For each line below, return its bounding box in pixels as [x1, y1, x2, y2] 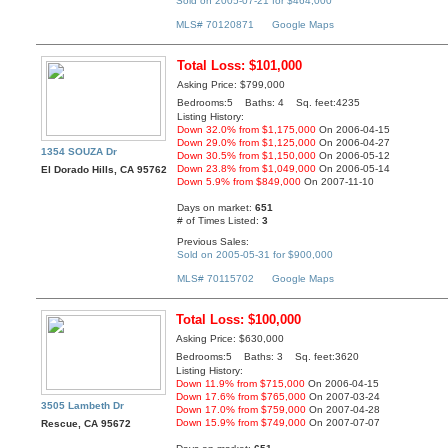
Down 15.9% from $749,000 [176, 417, 307, 429]
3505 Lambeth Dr [41, 400, 125, 412]
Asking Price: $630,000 [176, 333, 285, 345]
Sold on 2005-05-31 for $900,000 [177, 248, 334, 260]
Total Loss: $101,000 [177, 58, 303, 74]
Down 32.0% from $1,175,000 [177, 124, 317, 136]
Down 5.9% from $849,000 [177, 176, 302, 188]
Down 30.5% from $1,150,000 [177, 150, 317, 162]
